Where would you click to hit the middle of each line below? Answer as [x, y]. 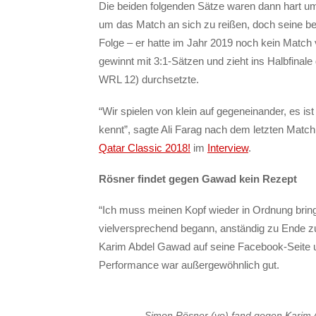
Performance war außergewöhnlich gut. [189, 265]
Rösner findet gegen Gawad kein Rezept [198, 178]
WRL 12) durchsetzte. [149, 80]
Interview [228, 147]
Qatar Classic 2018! [145, 147]
